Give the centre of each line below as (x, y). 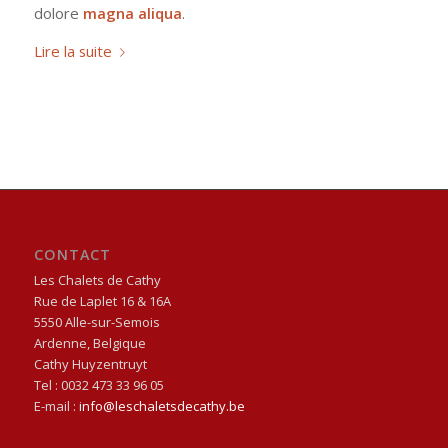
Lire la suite (72, 50)
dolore (58, 13)
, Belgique (116, 343)
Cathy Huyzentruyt (90, 364)
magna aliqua (132, 13)
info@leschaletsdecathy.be (161, 406)
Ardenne (60, 343)
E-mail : (56, 406)
